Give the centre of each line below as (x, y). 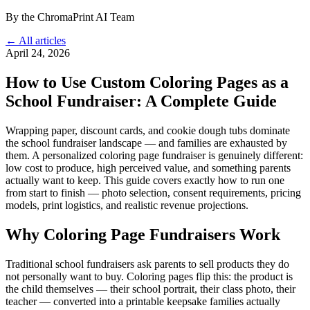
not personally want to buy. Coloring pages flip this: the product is (149, 276)
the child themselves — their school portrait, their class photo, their (151, 289)
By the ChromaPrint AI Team (70, 17)
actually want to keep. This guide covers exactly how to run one (145, 180)
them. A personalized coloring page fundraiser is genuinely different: (154, 155)
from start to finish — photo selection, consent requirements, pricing (153, 192)
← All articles (36, 40)
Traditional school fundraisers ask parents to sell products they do (147, 264)
